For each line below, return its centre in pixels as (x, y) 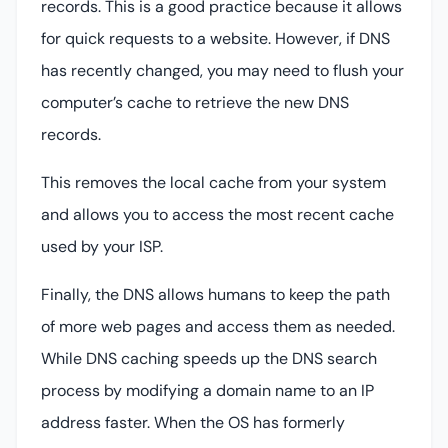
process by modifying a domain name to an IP (207, 390)
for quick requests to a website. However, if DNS (215, 38)
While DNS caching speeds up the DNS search (209, 358)
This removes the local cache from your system (213, 182)
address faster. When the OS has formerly (193, 422)
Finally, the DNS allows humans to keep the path (215, 294)
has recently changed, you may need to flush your (222, 70)
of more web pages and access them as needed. (218, 326)
